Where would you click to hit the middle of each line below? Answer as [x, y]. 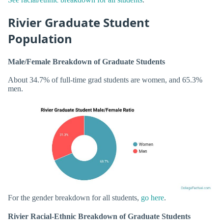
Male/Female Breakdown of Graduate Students [86, 61]
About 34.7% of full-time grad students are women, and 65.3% [105, 80]
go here [152, 198]
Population [40, 38]
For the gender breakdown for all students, [74, 198]
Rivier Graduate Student [79, 22]
